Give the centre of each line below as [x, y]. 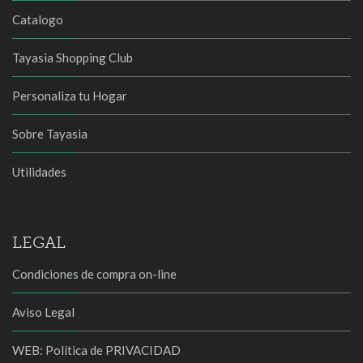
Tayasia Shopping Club [73, 58]
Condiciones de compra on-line [94, 274]
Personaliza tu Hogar [70, 96]
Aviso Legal [43, 312]
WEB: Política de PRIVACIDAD [96, 350]
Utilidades [39, 172]
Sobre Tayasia [50, 134]
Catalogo [38, 19]
